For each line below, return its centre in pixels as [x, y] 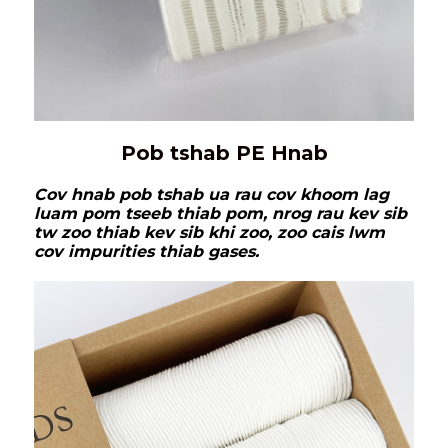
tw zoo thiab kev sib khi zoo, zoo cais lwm [209, 233]
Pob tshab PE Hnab [224, 153]
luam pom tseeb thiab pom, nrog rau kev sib [220, 214]
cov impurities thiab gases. [146, 252]
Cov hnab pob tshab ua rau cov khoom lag [211, 195]
